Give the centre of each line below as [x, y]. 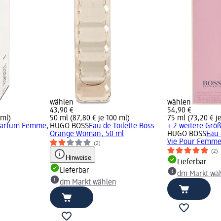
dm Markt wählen [88, 183]
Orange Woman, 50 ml [87, 134]
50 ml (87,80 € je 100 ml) [90, 119]
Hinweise [78, 158]
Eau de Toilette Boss [121, 127]
